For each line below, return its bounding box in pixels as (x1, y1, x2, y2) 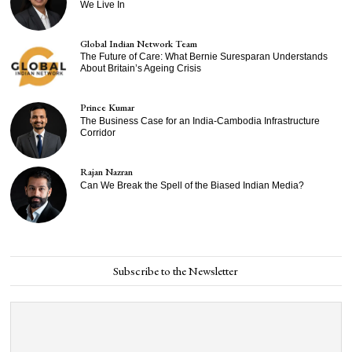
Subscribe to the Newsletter (113, 263, 239, 279)
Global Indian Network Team (80, 36, 198, 50)
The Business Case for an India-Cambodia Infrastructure (80, 115, 321, 127)
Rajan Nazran (80, 165, 134, 179)
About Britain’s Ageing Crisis (80, 63, 202, 75)
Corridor (80, 127, 116, 139)
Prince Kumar (80, 101, 135, 115)
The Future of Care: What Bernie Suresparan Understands (80, 51, 328, 63)
